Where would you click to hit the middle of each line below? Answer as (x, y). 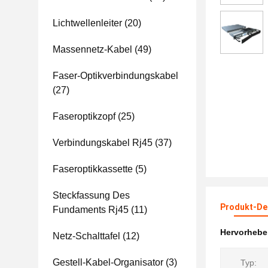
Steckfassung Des (91, 195)
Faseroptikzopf (84, 116)
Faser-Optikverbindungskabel (115, 76)
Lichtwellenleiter (87, 23)
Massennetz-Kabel (92, 49)
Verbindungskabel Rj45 (103, 143)
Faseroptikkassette (93, 169)
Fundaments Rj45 (91, 210)
